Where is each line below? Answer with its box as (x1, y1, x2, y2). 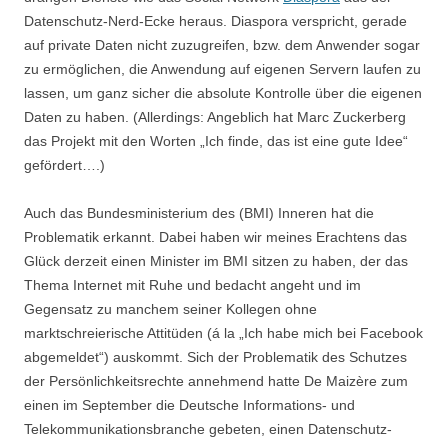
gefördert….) (24, 157, 105, 173)
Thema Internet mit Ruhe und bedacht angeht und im (24, 277, 361, 293)
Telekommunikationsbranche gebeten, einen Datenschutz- (24, 421, 392, 437)
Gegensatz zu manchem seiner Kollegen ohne (24, 301, 317, 317)
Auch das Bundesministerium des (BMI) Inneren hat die (24, 205, 374, 221)
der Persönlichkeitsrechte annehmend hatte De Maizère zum (24, 373, 408, 389)
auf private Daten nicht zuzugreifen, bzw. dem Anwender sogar (24, 37, 420, 53)
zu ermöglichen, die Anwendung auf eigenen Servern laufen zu (24, 61, 421, 77)
